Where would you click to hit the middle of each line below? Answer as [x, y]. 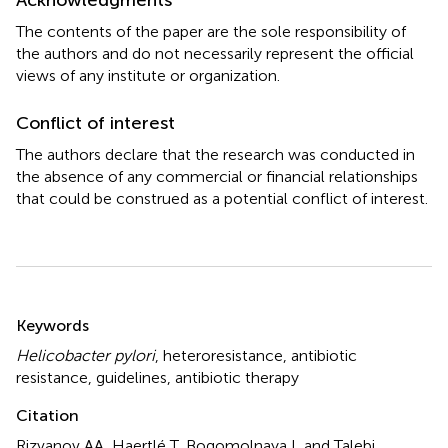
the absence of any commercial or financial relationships [217, 176]
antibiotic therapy [237, 377]
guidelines [131, 377]
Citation [47, 415]
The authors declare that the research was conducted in [215, 154]
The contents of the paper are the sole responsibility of [211, 31]
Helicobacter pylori [85, 355]
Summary [67, 312]
